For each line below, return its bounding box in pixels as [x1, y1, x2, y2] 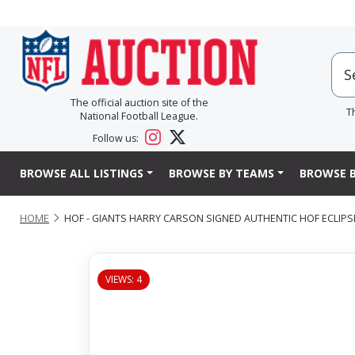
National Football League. [80, 109, 198, 124]
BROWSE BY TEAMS [168, 166, 274, 181]
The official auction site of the [70, 96, 208, 110]
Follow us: [93, 132, 142, 146]
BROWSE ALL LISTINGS [20, 166, 143, 181]
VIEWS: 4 [105, 272, 142, 286]
